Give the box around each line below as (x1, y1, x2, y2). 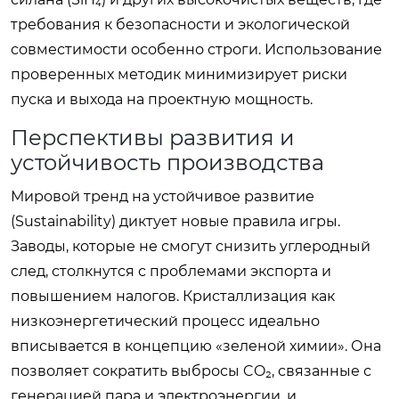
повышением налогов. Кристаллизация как (11, 287, 335, 305)
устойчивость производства (11, 149, 324, 175)
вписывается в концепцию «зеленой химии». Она (11, 337, 381, 354)
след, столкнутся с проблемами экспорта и (11, 262, 331, 280)
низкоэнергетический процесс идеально (11, 312, 320, 330)
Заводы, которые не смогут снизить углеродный (11, 237, 370, 255)
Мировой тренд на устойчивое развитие (11, 187, 314, 205)
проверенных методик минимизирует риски (11, 65, 347, 83)
